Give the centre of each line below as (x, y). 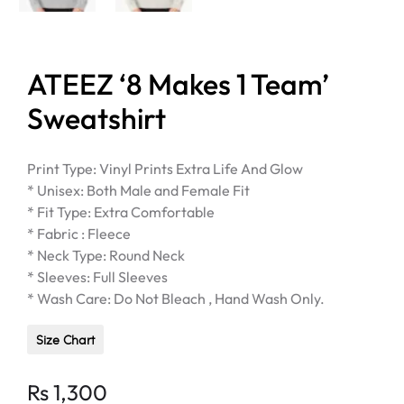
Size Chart (65, 339)
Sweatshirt (96, 118)
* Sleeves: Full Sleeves (97, 276)
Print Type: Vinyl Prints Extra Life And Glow (165, 168)
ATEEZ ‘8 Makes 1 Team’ (178, 83)
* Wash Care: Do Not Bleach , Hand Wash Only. (176, 298)
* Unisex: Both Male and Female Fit (138, 190)
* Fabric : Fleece (79, 233)
